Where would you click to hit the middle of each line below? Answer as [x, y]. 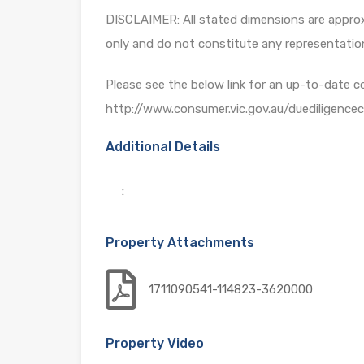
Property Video [155, 343]
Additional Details [163, 146]
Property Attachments [180, 242]
